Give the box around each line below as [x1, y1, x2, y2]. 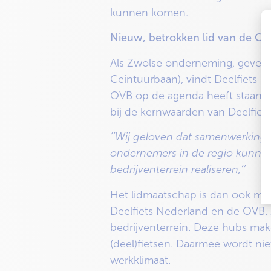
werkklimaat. [110, 253, 171, 266]
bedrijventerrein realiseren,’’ [110, 163, 246, 176]
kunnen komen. [110, 6, 188, 19]
